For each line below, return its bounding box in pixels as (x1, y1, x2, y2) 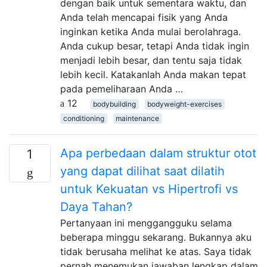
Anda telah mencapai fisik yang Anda (60, 11, 228, 23)
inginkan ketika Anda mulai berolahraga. (60, 25, 241, 38)
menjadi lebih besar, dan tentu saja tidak (60, 54, 242, 66)
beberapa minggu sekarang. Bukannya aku (60, 231, 252, 243)
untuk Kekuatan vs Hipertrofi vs (60, 181, 238, 196)
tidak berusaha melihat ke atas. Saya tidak (60, 245, 252, 257)
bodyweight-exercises (147, 99, 222, 108)
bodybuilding (92, 99, 136, 108)
